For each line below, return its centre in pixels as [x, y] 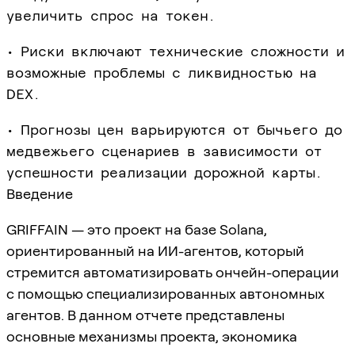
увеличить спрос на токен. [111, 15]
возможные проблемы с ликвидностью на [162, 72]
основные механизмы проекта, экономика [152, 336]
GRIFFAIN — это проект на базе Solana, [137, 229]
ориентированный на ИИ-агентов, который [155, 250]
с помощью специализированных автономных [166, 293]
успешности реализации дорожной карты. [164, 172]
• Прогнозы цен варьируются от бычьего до [174, 129]
